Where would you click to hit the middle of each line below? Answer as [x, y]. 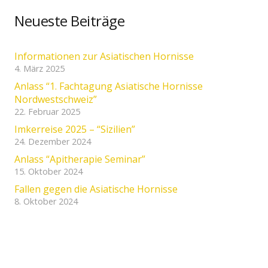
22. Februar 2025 [47, 111]
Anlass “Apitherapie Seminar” [80, 159]
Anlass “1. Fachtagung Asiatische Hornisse [109, 86]
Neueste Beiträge [70, 20]
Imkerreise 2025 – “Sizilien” [75, 129]
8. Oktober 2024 [46, 201]
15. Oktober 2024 [48, 171]
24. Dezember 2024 [53, 141]
